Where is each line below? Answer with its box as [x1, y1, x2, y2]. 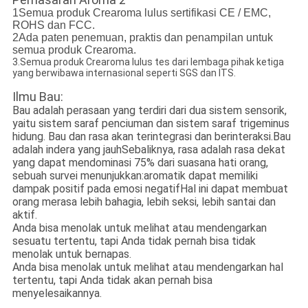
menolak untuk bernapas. [12, 247, 131, 261]
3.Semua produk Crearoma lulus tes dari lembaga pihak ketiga [12, 56, 284, 68]
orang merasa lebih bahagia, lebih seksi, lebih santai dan [12, 195, 276, 209]
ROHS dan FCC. [12, 19, 95, 32]
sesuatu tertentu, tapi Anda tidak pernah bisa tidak [12, 234, 256, 248]
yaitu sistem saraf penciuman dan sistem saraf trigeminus [12, 117, 289, 131]
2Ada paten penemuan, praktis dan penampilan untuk [12, 32, 273, 44]
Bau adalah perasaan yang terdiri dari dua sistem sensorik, [12, 104, 287, 118]
